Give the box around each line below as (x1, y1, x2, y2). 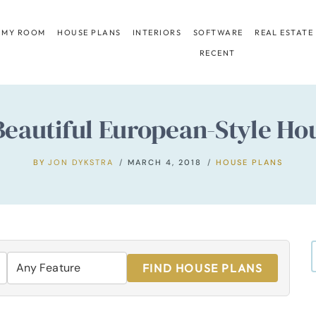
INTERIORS (133, 27, 182, 37)
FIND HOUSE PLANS (142, 260, 263, 275)
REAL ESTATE (255, 27, 314, 37)
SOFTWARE (193, 27, 243, 37)
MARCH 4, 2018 (128, 157, 202, 167)
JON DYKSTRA (48, 157, 114, 167)
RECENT (199, 47, 236, 58)
